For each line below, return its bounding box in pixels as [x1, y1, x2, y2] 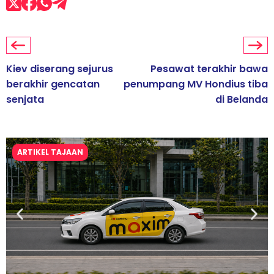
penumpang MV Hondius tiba [124, 77, 268, 92]
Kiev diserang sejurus [6, 62, 113, 76]
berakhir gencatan [6, 77, 100, 92]
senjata [6, 92, 44, 107]
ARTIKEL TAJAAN [17, 147, 83, 158]
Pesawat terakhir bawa [150, 62, 268, 76]
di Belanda [215, 92, 268, 107]
